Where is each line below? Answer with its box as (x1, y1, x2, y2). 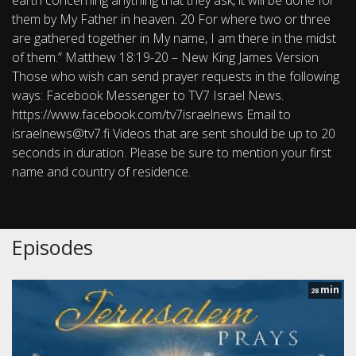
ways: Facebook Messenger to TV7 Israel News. (12, 87, 284, 105)
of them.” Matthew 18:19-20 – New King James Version (12, 48, 319, 67)
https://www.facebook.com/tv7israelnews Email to (12, 106, 291, 124)
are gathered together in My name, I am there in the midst (12, 29, 336, 48)
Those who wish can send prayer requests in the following (12, 68, 339, 86)
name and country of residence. (12, 163, 191, 181)
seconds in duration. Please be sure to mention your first (12, 144, 331, 162)
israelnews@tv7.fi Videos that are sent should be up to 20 (12, 125, 335, 143)
